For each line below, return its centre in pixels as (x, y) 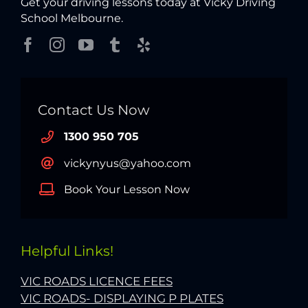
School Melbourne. (71, 19)
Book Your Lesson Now (127, 189)
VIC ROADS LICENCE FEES (96, 282)
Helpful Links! (67, 251)
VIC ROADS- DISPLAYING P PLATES (122, 299)
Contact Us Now (93, 110)
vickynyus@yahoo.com (128, 163)
